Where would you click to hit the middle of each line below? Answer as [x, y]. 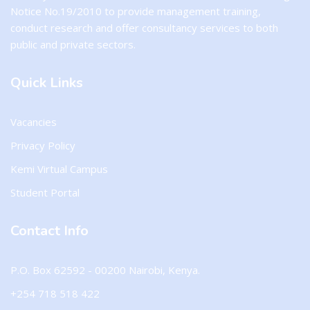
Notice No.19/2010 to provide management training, [136, 11]
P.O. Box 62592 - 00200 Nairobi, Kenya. [105, 270]
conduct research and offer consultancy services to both [144, 28]
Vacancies [34, 122]
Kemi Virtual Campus [59, 169]
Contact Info [49, 231]
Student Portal [45, 192]
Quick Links [47, 83]
